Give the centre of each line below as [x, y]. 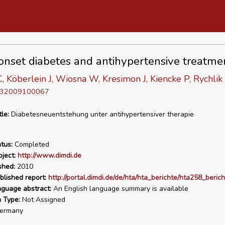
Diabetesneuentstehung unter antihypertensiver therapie [101, 114]
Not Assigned [42, 200]
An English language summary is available [120, 189]
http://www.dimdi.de [49, 155]
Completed [31, 144]
